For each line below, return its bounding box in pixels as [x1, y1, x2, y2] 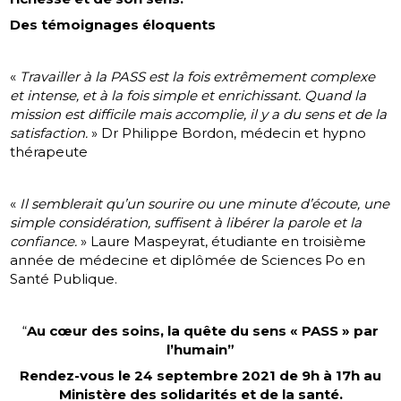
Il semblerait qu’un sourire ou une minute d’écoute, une [20, 195, 390, 213]
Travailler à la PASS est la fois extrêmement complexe [20, 68, 376, 86]
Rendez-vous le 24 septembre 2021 [20, 367, 276, 385]
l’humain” [166, 341, 235, 359]
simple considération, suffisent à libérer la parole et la [10, 214, 363, 232]
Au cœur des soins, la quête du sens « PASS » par [27, 322, 379, 340]
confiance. [10, 233, 78, 251]
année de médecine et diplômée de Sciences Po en [10, 252, 366, 269]
